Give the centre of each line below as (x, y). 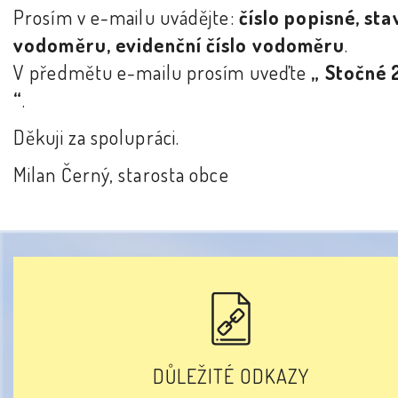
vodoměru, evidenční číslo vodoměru (179, 45)
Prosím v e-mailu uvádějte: (126, 17)
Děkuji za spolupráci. (97, 137)
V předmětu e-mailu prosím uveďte (163, 72)
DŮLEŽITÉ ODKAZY (231, 376)
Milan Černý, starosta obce (121, 175)
